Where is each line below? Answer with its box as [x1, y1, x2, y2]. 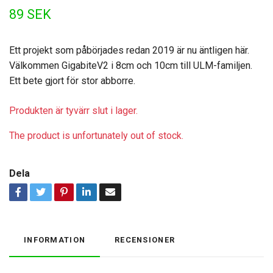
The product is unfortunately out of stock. [9, 130, 183, 141]
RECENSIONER [115, 235, 175, 244]
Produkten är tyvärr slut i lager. [9, 105, 138, 116]
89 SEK [9, 7, 51, 22]
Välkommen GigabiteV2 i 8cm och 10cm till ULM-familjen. [9, 60, 252, 71]
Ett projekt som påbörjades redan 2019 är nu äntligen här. [9, 44, 249, 56]
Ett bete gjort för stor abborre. [9, 75, 135, 87]
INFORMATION [24, 235, 86, 244]
